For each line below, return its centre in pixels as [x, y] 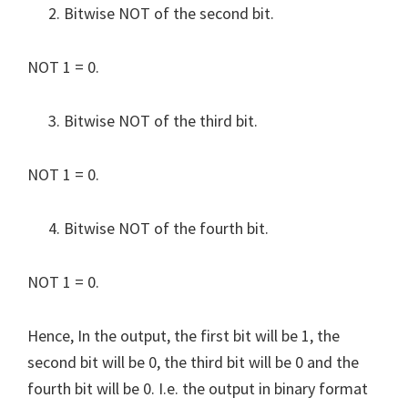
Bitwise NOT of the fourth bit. [166, 228]
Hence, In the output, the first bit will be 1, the [184, 335]
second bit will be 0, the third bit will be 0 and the [193, 362]
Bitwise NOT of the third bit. [161, 120]
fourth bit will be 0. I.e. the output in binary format [198, 388]
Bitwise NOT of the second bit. [169, 13]
